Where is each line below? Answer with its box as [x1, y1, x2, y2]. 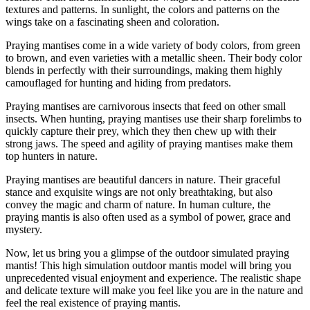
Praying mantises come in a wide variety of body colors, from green [6, 39, 300, 51]
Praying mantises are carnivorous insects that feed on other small [6, 100, 286, 112]
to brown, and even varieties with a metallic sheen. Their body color [6, 51, 302, 64]
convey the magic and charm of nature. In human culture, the [6, 198, 271, 210]
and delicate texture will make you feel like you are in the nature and [6, 284, 303, 296]
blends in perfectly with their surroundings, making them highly [6, 64, 282, 76]
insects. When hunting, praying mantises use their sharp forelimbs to [6, 112, 302, 125]
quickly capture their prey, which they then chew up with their [6, 125, 276, 137]
